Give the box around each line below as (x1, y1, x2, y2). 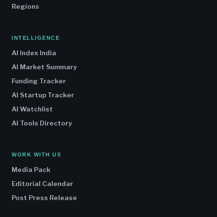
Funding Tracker (12, 77, 66, 85)
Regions (12, 2, 39, 11)
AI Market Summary (12, 63, 77, 71)
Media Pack (12, 166, 50, 174)
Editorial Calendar (12, 180, 73, 188)
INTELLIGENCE (12, 35, 60, 41)
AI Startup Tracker (12, 91, 74, 99)
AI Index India (12, 49, 56, 57)
